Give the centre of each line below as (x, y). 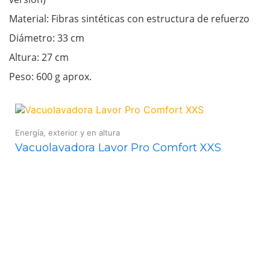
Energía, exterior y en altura (67, 132)
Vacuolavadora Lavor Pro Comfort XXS (118, 147)
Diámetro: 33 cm (47, 38)
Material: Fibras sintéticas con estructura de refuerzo (129, 18)
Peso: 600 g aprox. (50, 76)
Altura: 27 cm (39, 57)
